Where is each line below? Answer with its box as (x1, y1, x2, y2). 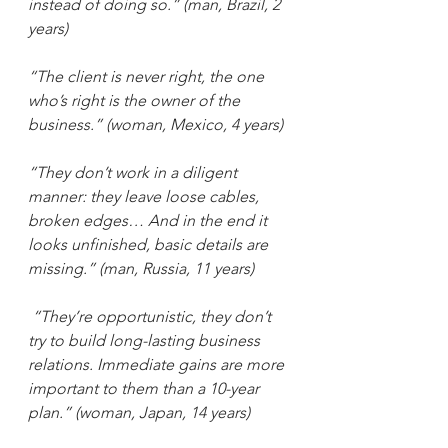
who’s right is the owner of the (28, 90, 244, 110)
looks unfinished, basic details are (28, 234, 272, 254)
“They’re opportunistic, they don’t (32, 306, 275, 326)
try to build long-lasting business (28, 330, 264, 350)
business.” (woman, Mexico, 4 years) (28, 114, 283, 134)
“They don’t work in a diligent (28, 162, 241, 182)
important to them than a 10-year (28, 378, 263, 398)
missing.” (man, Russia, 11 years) (28, 258, 254, 278)
